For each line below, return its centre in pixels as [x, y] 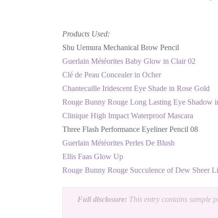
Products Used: [86, 34]
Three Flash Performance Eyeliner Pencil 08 [130, 129]
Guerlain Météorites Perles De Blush [118, 143]
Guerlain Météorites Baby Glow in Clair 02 [129, 61]
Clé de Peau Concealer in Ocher [112, 74]
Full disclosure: [102, 199]
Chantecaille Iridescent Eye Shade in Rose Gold [136, 88]
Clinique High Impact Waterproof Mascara [128, 115]
